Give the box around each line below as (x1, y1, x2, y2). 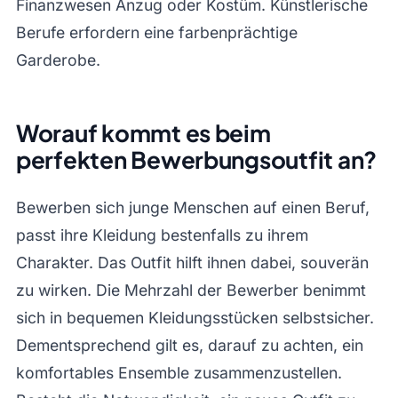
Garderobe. (15, 50, 100, 69)
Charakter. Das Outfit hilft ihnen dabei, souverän (15, 252, 369, 272)
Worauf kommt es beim (15, 117, 271, 147)
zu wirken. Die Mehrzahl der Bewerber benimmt (15, 280, 366, 299)
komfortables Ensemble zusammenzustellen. (15, 362, 342, 382)
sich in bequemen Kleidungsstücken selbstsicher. (15, 307, 374, 327)
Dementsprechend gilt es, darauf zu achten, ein (15, 335, 363, 354)
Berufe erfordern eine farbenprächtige (15, 22, 298, 42)
